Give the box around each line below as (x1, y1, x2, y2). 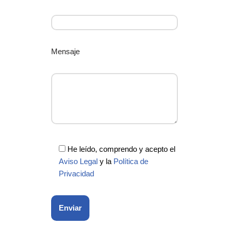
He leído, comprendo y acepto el (67, 145, 175, 153)
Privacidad (59, 169, 94, 178)
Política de (113, 157, 148, 166)
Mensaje (51, 47, 80, 56)
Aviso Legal (59, 157, 98, 166)
